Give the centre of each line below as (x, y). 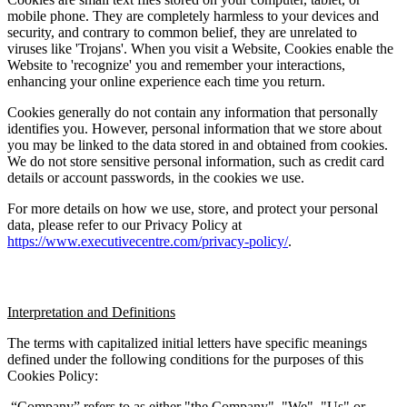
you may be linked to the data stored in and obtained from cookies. (198, 144)
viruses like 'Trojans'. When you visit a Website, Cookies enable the (200, 48)
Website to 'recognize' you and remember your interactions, (176, 65)
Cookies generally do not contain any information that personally (193, 112)
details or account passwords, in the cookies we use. (156, 177)
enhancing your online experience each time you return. (166, 81)
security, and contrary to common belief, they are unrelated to (182, 32)
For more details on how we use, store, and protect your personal (193, 208)
